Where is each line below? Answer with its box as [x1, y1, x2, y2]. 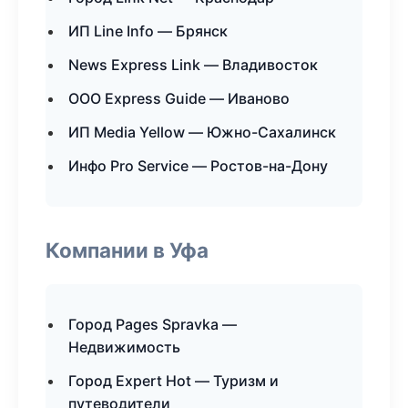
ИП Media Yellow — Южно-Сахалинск [68, 123, 336, 141]
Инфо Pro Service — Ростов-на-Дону [68, 157, 328, 175]
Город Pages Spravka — [68, 315, 237, 333]
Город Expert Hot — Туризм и [68, 372, 279, 390]
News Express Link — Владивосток [68, 56, 318, 74]
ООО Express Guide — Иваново [68, 89, 290, 107]
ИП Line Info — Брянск [68, 22, 228, 40]
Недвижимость [68, 338, 180, 356]
